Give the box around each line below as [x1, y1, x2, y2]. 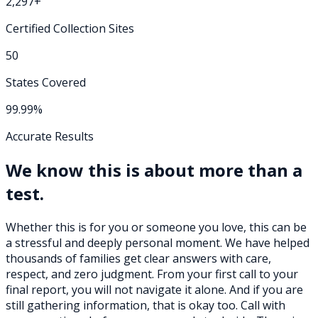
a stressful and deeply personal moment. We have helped [6, 234, 309, 251]
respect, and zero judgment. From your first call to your [6, 265, 298, 282]
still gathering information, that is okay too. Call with [6, 297, 285, 313]
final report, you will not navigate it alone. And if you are [6, 281, 303, 297]
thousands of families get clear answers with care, [6, 250, 271, 266]
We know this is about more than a [6, 158, 302, 182]
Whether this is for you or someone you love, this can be [6, 219, 307, 235]
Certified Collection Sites [6, 20, 134, 36]
